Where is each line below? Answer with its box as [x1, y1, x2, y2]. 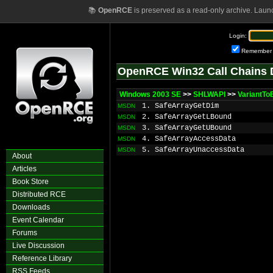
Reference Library [12, 254, 72, 263]
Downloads [12, 203, 50, 211]
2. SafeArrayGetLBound [142, 113, 232, 121]
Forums [12, 229, 37, 237]
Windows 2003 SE [119, 90, 181, 99]
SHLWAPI [193, 90, 225, 99]
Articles [12, 165, 37, 173]
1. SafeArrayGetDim [142, 102, 219, 110]
